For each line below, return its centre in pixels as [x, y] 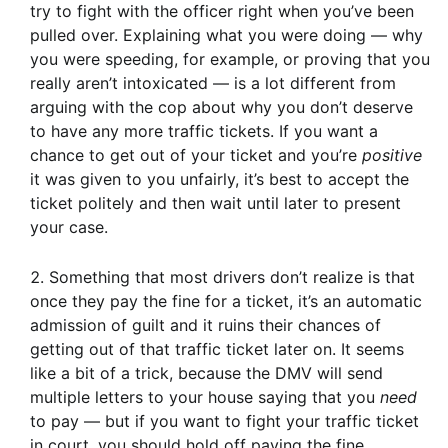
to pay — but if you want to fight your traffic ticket [224, 421]
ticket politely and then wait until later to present [215, 203]
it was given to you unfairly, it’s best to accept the [219, 179]
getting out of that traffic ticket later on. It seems [217, 349]
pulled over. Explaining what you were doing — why [226, 35]
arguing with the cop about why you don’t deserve [221, 107]
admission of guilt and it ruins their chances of [205, 325]
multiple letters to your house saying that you [205, 397]
